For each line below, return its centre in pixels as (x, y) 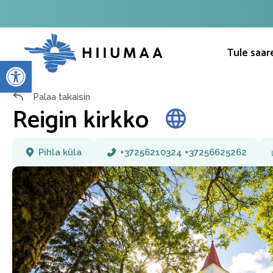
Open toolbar (64, 66)
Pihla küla (60, 152)
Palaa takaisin (60, 97)
